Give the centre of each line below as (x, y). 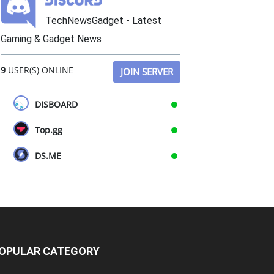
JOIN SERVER (147, 72)
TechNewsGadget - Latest (103, 20)
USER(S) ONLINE (39, 70)
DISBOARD (56, 104)
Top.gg (49, 130)
